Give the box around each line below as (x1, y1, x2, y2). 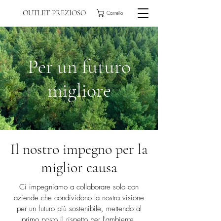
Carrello (107, 9, 124, 17)
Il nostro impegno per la (10, 140, 148, 158)
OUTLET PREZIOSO (23, 8, 86, 17)
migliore (47, 78, 111, 102)
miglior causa (40, 158, 117, 177)
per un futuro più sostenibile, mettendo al (16, 204, 142, 214)
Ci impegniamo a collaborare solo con (19, 182, 139, 192)
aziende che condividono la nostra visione (14, 193, 144, 203)
